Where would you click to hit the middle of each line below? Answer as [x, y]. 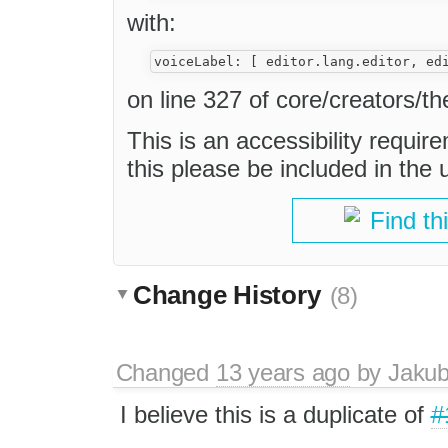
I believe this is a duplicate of [275, 414]
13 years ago [282, 372]
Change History [230, 294]
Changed [165, 372]
